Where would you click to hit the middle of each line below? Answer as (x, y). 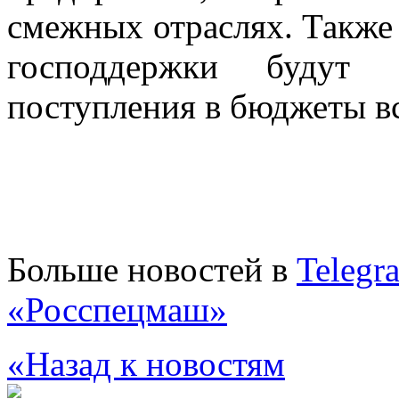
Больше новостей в (152, 269)
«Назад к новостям (146, 363)
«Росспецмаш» (117, 309)
